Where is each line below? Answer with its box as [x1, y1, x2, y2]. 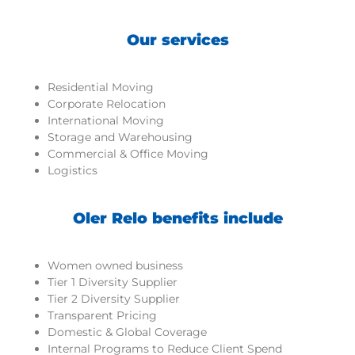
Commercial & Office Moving [48, 146, 208, 161]
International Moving [48, 113, 164, 128]
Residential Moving [48, 79, 154, 94]
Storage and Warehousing [48, 129, 193, 144]
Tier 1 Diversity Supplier [48, 274, 177, 289]
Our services [126, 30, 229, 49]
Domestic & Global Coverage [48, 324, 207, 339]
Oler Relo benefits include [72, 208, 283, 227]
